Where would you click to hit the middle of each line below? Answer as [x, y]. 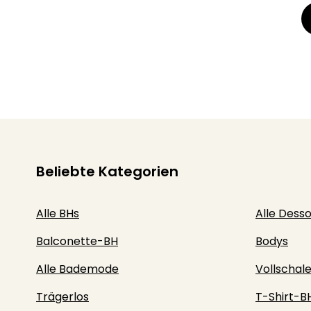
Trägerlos [62, 297]
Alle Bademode [77, 269]
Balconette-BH [77, 241]
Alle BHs [58, 213]
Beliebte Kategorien [107, 171]
